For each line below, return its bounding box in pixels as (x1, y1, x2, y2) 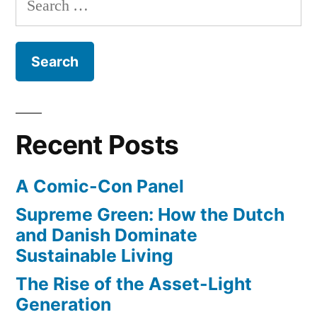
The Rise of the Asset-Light (16, 273, 252, 295)
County (111, 25, 149, 39)
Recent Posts (16, 129, 179, 161)
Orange (111, 6, 151, 19)
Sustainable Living (16, 245, 173, 267)
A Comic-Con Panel (16, 175, 184, 197)
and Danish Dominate (16, 224, 197, 246)
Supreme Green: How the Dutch (16, 204, 284, 226)
